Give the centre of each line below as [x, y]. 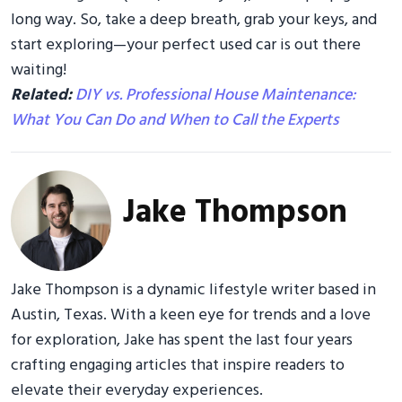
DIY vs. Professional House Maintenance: [215, 96]
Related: [43, 96]
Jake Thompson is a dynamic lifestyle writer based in [193, 291]
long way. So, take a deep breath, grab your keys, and [194, 21]
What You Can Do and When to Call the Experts [175, 121]
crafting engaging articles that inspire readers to [178, 366]
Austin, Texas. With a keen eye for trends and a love [191, 316]
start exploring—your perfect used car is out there [186, 46]
